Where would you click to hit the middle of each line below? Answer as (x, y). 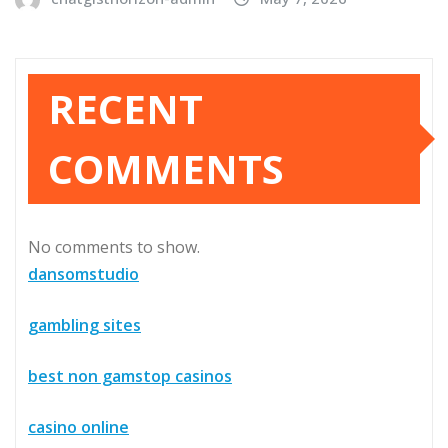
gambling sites (84, 324)
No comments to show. (114, 246)
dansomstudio (83, 273)
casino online (78, 426)
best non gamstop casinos (130, 375)
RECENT (125, 108)
